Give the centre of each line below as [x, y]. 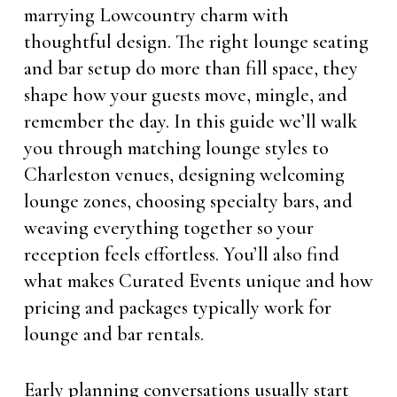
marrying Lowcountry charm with [156, 15]
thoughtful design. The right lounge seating [196, 42]
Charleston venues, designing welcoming [184, 175]
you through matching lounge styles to [176, 148]
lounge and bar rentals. [113, 334]
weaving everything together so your [168, 228]
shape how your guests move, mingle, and [185, 95]
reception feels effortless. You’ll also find [181, 254]
